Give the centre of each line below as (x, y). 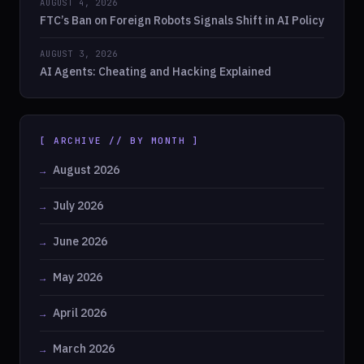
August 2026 (86, 170)
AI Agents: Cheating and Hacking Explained (156, 72)
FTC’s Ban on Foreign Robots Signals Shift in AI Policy (182, 21)
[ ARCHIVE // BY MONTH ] (120, 141)
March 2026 (84, 349)
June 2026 (80, 242)
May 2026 (78, 277)
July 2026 (78, 206)
